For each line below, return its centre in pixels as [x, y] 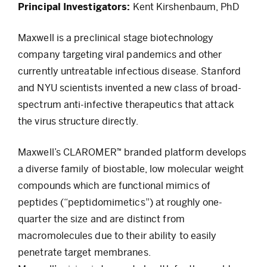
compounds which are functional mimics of [114, 185]
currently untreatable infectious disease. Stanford [130, 71]
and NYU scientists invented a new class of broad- [130, 88]
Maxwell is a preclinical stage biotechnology [116, 38]
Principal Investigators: [74, 7]
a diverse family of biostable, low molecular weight [131, 169]
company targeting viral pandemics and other [120, 54]
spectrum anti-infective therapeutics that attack [126, 104]
